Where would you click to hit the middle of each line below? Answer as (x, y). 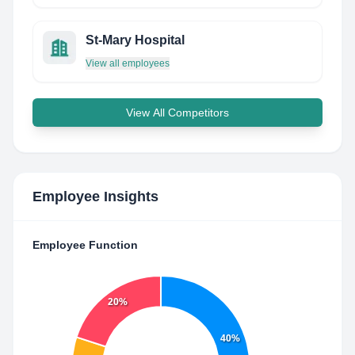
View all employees (128, 63)
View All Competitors (177, 113)
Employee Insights (95, 197)
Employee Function (85, 245)
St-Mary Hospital (135, 40)
